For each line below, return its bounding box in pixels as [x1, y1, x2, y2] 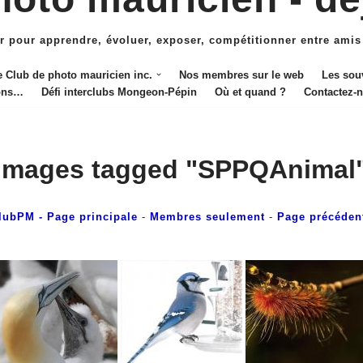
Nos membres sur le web [179, 68, 305, 81]
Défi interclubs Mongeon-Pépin [41, 85, 197, 98]
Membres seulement [149, 210, 265, 223]
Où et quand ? [215, 85, 286, 98]
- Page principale [34, 210, 138, 223]
